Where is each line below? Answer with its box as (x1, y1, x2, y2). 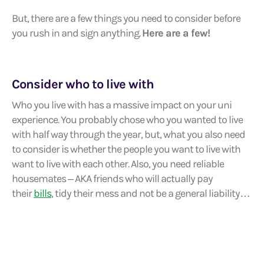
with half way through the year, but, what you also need (12, 128, 245, 141)
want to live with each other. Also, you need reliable (12, 157, 224, 170)
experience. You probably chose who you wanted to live (12, 113, 243, 126)
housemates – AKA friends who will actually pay (12, 172, 213, 185)
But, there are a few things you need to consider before (12, 12, 240, 25)
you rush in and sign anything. (12, 27, 142, 39)
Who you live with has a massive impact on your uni (12, 98, 232, 111)
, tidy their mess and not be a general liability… (51, 187, 250, 200)
